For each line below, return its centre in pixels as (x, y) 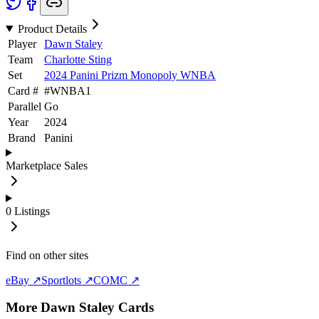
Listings (32, 211)
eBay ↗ (23, 280)
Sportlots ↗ (67, 280)
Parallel (25, 106)
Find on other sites (47, 255)
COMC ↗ (116, 280)
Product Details (52, 28)
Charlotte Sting (78, 59)
